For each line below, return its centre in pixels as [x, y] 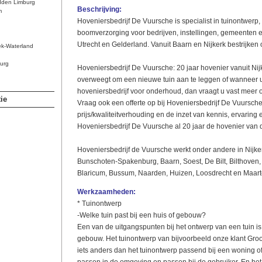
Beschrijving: [99, 9]
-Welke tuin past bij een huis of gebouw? [141, 215]
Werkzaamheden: [106, 192]
